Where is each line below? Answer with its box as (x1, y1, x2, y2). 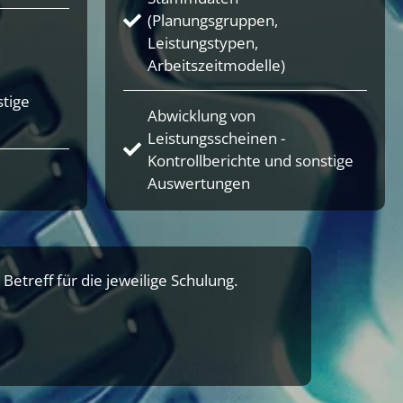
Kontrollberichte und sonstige (148, 150, 354, 171)
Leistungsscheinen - (148, 128, 285, 148)
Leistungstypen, (148, 32, 258, 53)
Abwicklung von (148, 105, 255, 126)
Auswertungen (148, 173, 250, 193)
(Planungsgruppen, (148, 10, 278, 31)
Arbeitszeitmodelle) (148, 55, 285, 76)
